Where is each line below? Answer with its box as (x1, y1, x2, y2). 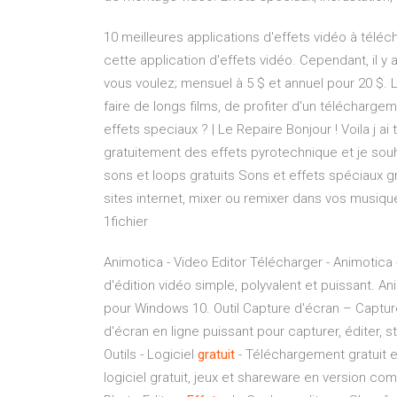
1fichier (104, 214, 148, 230)
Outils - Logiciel (104, 346, 198, 362)
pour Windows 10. (104, 300, 214, 316)
